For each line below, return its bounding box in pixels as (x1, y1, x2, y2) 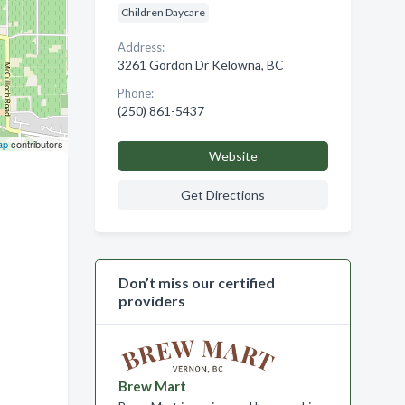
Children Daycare (120, 5, 205, 19)
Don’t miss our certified (118, 274, 275, 291)
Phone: (117, 86, 154, 100)
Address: (117, 40, 165, 54)
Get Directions (180, 187, 265, 202)
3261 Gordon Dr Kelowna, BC (117, 57, 284, 72)
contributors (7, 137, 63, 151)
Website (208, 148, 258, 164)
